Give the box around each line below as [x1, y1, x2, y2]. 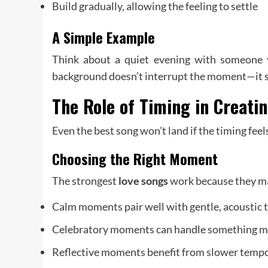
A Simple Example [52, 26, 155, 48]
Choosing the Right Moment [52, 148, 218, 170]
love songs [118, 174, 168, 188]
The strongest [52, 174, 118, 188]
